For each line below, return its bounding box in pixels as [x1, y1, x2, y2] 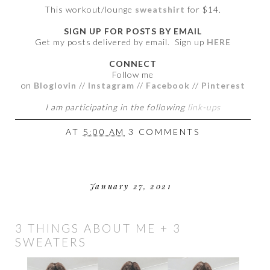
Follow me [112, 69, 154, 80]
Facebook [145, 80, 192, 91]
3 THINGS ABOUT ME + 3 [15, 221, 181, 235]
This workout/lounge [45, 4, 136, 15]
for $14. [184, 4, 221, 15]
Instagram [88, 80, 135, 91]
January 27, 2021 [89, 180, 172, 191]
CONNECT [109, 58, 157, 69]
